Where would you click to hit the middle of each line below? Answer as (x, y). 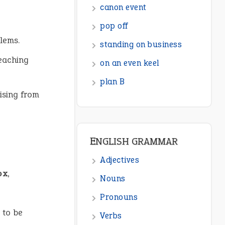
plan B (113, 82)
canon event (123, 8)
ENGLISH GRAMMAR (137, 141)
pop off (114, 26)
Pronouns (119, 197)
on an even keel (130, 63)
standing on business (141, 45)
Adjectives (120, 160)
